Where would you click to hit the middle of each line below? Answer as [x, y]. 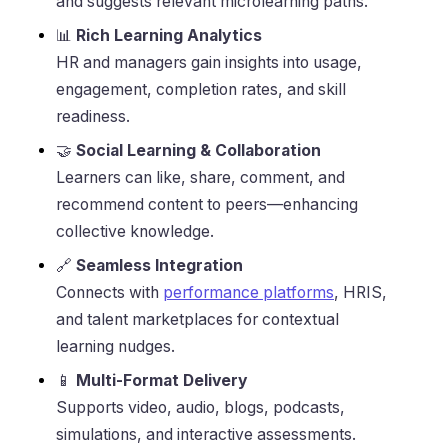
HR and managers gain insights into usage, [209, 63]
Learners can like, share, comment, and [200, 178]
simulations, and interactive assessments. [206, 435]
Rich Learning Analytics [169, 36]
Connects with [109, 293]
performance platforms [248, 293]
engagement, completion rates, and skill [201, 90]
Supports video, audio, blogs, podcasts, [200, 408]
